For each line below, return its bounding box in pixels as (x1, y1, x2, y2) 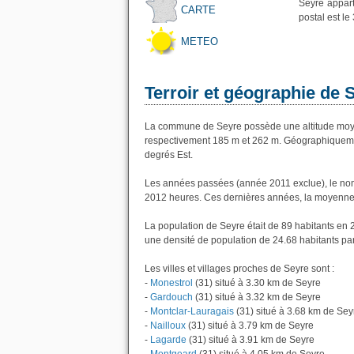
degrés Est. (145, 149, 193, 160)
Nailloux (150, 320, 186, 331)
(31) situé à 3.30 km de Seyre (193, 277, 321, 288)
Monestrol (150, 277, 193, 288)
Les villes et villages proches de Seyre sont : (145, 263, 334, 274)
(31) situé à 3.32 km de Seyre (193, 292, 321, 303)
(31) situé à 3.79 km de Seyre (186, 320, 314, 331)
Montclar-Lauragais (150, 306, 234, 317)
